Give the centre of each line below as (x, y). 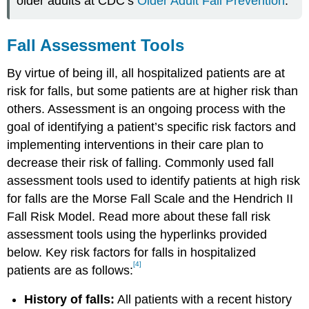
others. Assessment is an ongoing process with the (147, 109)
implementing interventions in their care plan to (136, 144)
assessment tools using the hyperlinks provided (137, 234)
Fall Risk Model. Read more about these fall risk (139, 216)
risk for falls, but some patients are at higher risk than (153, 91)
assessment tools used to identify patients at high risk (154, 180)
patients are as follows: (70, 270)
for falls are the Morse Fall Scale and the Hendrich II (150, 198)
